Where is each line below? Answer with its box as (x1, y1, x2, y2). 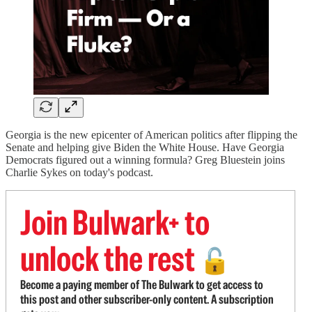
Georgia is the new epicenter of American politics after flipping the (6, 129, 297, 141)
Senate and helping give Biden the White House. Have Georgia (6, 141, 284, 153)
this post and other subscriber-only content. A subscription (20, 291, 274, 307)
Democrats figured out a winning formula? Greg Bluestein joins (6, 154, 285, 166)
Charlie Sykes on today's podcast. (6, 166, 153, 178)
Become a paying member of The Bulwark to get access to (20, 276, 263, 292)
